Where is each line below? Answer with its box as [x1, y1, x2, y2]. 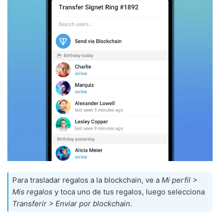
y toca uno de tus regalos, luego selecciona [53, 187, 205, 197]
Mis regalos [12, 187, 53, 197]
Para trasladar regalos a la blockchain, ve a [12, 175, 162, 185]
